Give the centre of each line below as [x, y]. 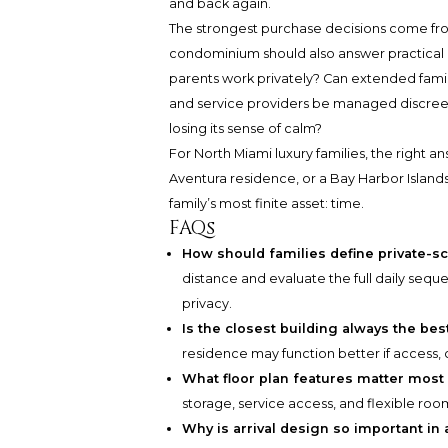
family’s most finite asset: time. [266, 204]
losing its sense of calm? [245, 129]
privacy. [207, 304]
